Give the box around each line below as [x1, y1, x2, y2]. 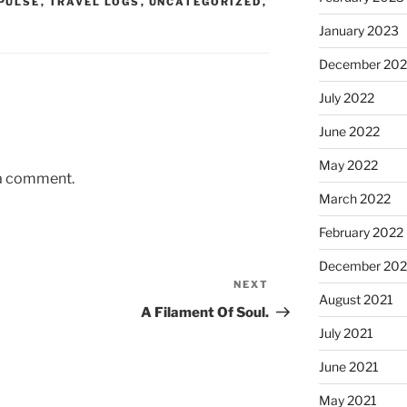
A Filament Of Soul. [141, 304, 270, 322]
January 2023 [318, 23, 399, 39]
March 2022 [318, 191, 391, 207]
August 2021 [318, 292, 393, 308]
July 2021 [318, 325, 373, 342]
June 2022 [318, 124, 380, 140]
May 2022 [318, 157, 378, 174]
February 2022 [318, 224, 403, 241]
